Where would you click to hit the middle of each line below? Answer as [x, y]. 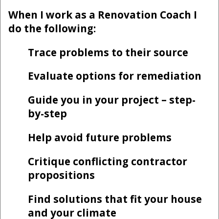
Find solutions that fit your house [115, 199]
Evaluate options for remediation [115, 76]
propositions [61, 175]
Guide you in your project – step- [112, 100]
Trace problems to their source [108, 52]
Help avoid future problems [100, 138]
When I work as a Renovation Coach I [103, 14]
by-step [47, 114]
